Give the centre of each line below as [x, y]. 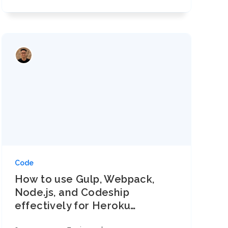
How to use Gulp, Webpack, [84, 179]
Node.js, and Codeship [72, 192]
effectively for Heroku [73, 206]
